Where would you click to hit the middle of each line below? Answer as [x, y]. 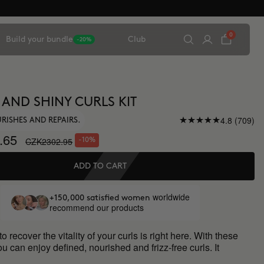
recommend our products [96, 207]
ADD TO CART [100, 166]
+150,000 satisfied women [101, 198]
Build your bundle [39, 39]
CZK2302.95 [49, 141]
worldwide [171, 197]
